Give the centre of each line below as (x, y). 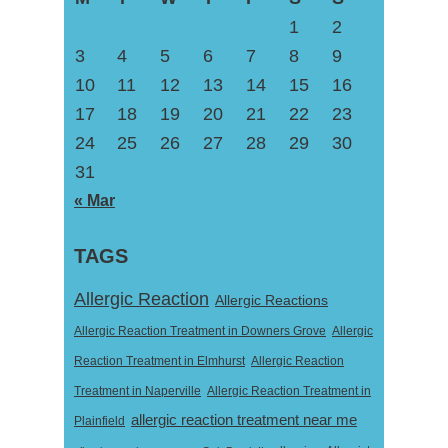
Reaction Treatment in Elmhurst (159, 361)
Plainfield (99, 421)
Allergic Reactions (271, 300)
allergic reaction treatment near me (244, 420)
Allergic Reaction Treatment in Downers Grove (200, 331)
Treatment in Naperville (137, 391)
